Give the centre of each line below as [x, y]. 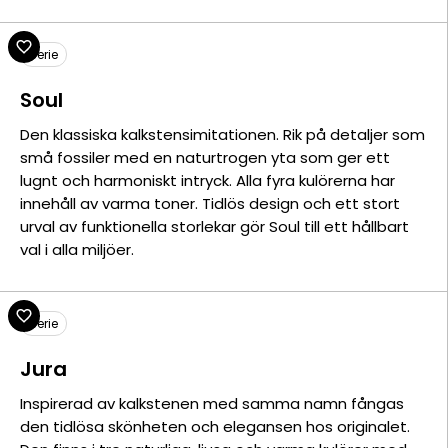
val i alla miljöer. [77, 249]
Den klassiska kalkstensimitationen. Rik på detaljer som [222, 134]
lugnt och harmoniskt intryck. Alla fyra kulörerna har [207, 180]
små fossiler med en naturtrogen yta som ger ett [205, 157]
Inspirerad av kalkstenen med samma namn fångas [212, 403]
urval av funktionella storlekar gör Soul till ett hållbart [214, 226]
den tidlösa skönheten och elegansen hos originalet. [215, 426]
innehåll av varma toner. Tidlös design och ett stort [210, 203]
